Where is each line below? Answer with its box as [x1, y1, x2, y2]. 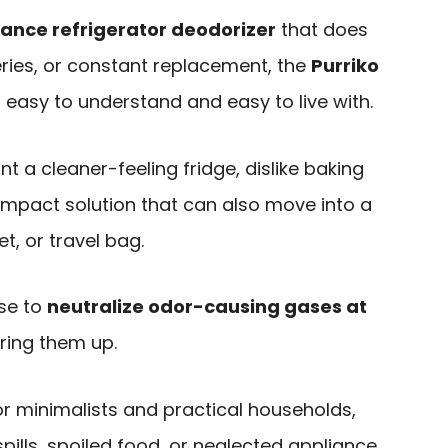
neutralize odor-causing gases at [47, 294, 367, 320]
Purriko [311, 53, 379, 79]
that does [276, 17, 368, 43]
